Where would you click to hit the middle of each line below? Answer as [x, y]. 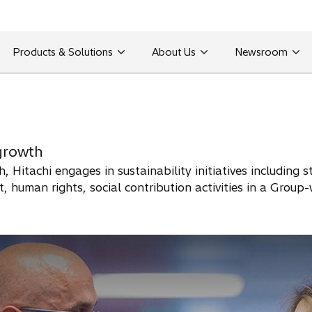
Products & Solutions [62, 52]
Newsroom [261, 52]
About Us [173, 52]
